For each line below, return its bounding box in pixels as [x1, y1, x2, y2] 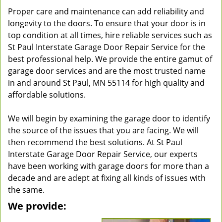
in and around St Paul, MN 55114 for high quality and [8, 77, 205, 88]
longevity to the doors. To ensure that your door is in [8, 18, 206, 29]
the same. [8, 184, 45, 195]
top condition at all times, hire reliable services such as [8, 30, 212, 41]
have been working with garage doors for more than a [8, 161, 209, 171]
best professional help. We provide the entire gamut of [8, 54, 212, 64]
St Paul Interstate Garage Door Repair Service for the [8, 42, 205, 53]
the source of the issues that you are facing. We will [8, 125, 199, 136]
